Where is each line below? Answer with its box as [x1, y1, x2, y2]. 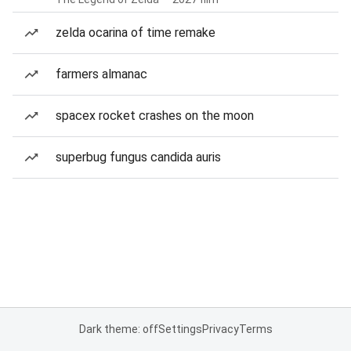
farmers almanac [56, 67, 147, 81]
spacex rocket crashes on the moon [56, 108, 254, 123]
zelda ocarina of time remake [56, 25, 215, 40]
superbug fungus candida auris [56, 150, 221, 165]
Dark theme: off [78, 323, 158, 335]
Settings [157, 323, 202, 335]
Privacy [201, 323, 239, 335]
